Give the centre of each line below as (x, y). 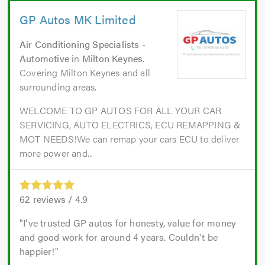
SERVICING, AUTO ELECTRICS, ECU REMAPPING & (130, 124)
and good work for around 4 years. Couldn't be (119, 237)
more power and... (56, 153)
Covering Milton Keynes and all (85, 72)
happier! (37, 251)
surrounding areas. (58, 86)
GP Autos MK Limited (78, 19)
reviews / (53, 199)
